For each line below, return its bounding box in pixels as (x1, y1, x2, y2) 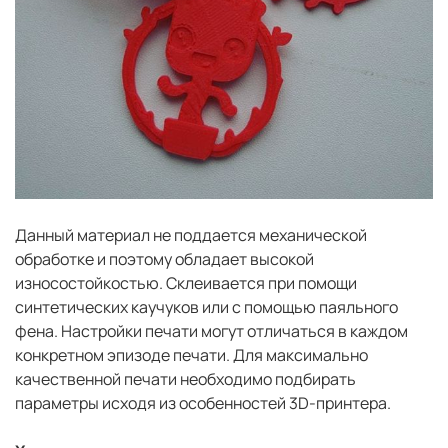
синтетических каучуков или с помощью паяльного (15, 296, 398, 319)
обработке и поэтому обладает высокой (15, 248, 314, 271)
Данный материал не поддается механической (15, 224, 367, 247)
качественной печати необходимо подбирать (15, 368, 356, 391)
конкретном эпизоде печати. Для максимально (15, 344, 368, 367)
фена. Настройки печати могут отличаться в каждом (15, 320, 408, 343)
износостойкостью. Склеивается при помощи (15, 272, 357, 295)
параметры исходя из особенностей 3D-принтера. (15, 392, 391, 415)
